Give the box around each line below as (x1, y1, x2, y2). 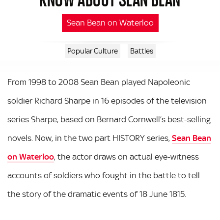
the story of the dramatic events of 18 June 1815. (7, 189, 186, 199)
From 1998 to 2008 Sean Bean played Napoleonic (7, 77, 190, 87)
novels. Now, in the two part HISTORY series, (7, 133, 172, 143)
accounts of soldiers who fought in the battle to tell (7, 170, 200, 180)
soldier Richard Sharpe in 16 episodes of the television (7, 96, 207, 106)
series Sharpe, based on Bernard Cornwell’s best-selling (7, 114, 211, 124)
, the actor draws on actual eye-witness (54, 152, 199, 162)
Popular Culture (67, 47, 118, 55)
